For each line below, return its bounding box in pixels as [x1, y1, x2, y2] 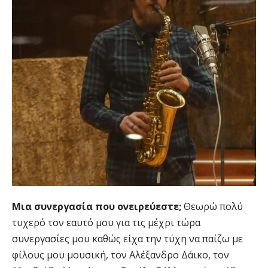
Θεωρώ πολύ [184, 199, 243, 213]
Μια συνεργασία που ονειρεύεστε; [12, 199, 184, 213]
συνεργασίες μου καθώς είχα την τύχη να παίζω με [12, 232, 243, 245]
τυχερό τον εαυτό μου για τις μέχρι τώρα [12, 215, 200, 229]
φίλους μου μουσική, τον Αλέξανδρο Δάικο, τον [12, 248, 229, 261]
